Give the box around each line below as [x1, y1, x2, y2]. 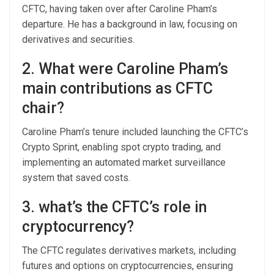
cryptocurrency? [22, 218, 134, 236]
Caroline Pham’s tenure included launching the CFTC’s [22, 126, 248, 138]
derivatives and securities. [22, 34, 135, 46]
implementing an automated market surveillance [22, 157, 226, 169]
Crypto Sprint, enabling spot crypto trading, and [22, 141, 221, 154]
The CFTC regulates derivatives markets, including [22, 245, 236, 257]
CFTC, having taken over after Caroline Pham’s [22, 3, 217, 15]
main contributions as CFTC [22, 80, 213, 98]
